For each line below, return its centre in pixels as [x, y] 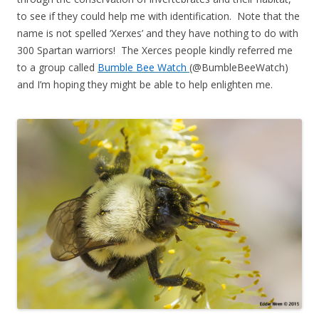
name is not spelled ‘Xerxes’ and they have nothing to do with [158, 33]
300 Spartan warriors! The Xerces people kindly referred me [155, 50]
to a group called [57, 67]
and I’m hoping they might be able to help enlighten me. [145, 84]
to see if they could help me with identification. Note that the [158, 16]
